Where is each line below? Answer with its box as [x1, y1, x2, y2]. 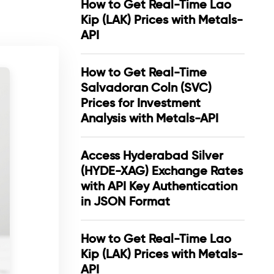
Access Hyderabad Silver [81, 148, 223, 163]
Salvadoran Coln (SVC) [81, 80, 212, 95]
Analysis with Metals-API [81, 111, 218, 125]
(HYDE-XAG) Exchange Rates [81, 163, 243, 178]
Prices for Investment [81, 95, 201, 110]
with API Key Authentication [81, 179, 237, 193]
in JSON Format [81, 194, 170, 209]
